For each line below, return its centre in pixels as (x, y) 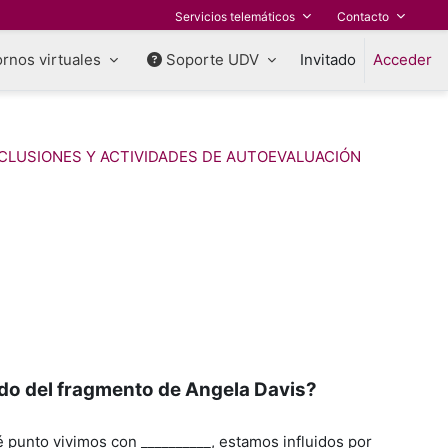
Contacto (363, 16)
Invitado (328, 59)
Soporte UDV (212, 59)
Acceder (402, 59)
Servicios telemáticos (235, 16)
